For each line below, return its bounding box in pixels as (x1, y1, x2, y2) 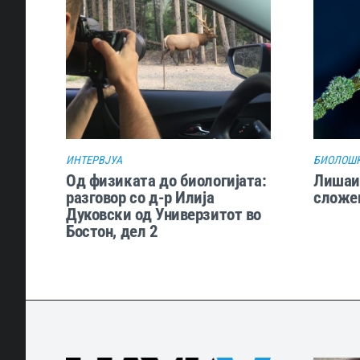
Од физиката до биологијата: (66, 170, 267, 190)
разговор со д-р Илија (66, 186, 215, 207)
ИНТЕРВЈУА (66, 153, 122, 166)
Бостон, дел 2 (66, 220, 158, 241)
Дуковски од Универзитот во (66, 203, 262, 224)
